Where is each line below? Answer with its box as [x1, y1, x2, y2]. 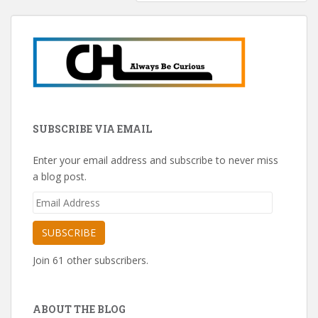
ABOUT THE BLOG [33, 302, 126, 317]
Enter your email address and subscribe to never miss [33, 153, 278, 168]
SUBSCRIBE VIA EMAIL [33, 122, 152, 136]
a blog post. [33, 170, 87, 184]
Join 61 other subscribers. [33, 253, 148, 268]
